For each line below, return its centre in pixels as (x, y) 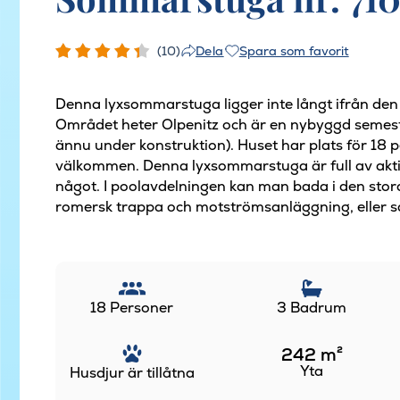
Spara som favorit (294, 50)
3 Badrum (312, 307)
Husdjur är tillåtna (132, 372)
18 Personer (132, 307)
